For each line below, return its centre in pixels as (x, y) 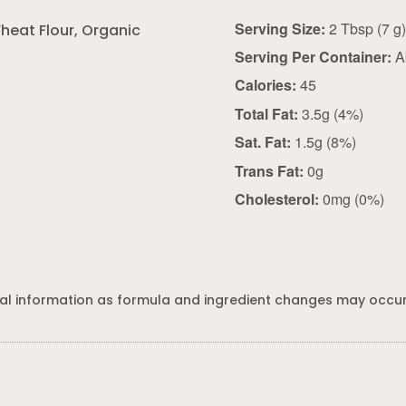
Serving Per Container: (314, 56)
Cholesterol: (277, 198)
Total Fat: (267, 113)
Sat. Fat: (263, 142)
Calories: (266, 85)
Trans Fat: (270, 170)
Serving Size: (280, 28)
